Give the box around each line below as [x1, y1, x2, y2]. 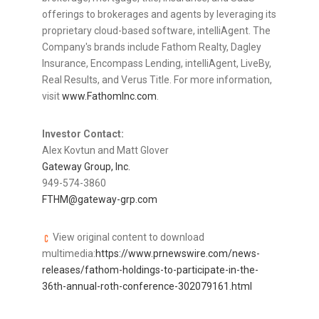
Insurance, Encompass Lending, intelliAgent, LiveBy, [42, 58, 271, 70]
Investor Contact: [42, 128, 124, 140]
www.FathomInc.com [62, 90, 157, 103]
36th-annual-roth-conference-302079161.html [42, 281, 252, 293]
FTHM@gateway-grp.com [42, 194, 157, 206]
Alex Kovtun [42, 145, 95, 157]
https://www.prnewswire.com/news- [95, 248, 260, 260]
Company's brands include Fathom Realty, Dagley [42, 41, 261, 53]
